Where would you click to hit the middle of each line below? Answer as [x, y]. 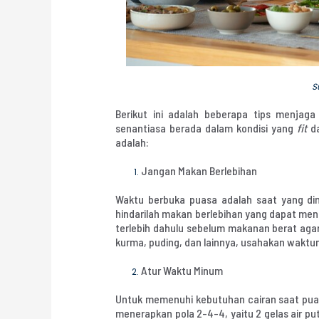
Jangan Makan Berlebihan [199, 170]
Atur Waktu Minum [182, 270]
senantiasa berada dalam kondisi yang [206, 127]
